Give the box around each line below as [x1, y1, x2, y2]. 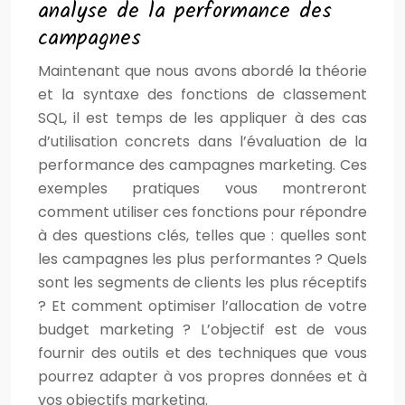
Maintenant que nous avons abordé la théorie [38, 60, 367, 81]
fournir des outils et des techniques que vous [38, 342, 367, 363]
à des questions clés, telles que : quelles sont [38, 224, 367, 246]
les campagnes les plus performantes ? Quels [38, 248, 367, 269]
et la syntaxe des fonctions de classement [38, 83, 367, 105]
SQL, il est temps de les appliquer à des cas [38, 107, 367, 128]
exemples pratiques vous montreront [38, 177, 367, 199]
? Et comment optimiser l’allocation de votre [38, 295, 367, 316]
